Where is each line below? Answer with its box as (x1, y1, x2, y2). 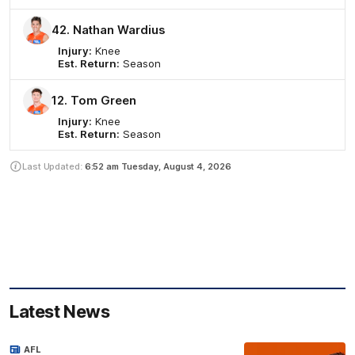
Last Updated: (22, 161, 85, 173)
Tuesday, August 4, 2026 (120, 161, 231, 173)
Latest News (10, 301, 110, 323)
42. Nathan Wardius (52, 23, 166, 38)
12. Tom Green (52, 94, 136, 109)
